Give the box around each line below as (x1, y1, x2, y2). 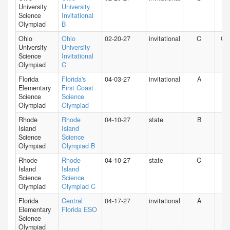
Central (62, 196, 83, 205)
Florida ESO (62, 205, 97, 214)
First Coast (62, 83, 93, 92)
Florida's (62, 74, 86, 84)
